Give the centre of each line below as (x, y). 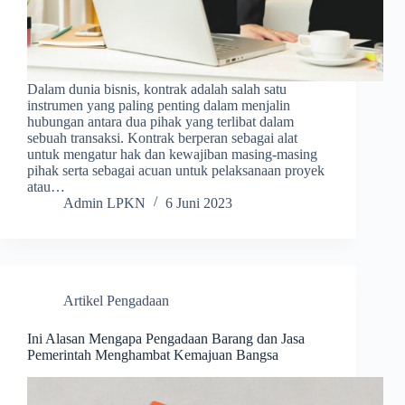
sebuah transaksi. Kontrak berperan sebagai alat (162, 138)
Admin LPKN (104, 203)
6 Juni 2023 (199, 203)
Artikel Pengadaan (116, 301)
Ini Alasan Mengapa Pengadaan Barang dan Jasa (166, 339)
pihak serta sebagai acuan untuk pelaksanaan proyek (176, 171)
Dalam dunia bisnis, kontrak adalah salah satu (157, 89)
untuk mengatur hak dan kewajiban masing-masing (172, 155)
